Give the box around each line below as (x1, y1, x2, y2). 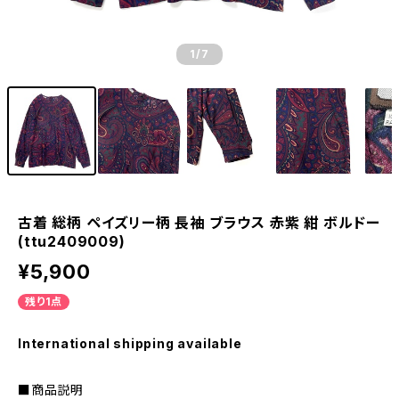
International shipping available (18, 336, 242, 351)
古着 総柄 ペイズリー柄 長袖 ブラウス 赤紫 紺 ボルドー (18, 214, 380, 232)
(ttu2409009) (18, 232, 126, 250)
